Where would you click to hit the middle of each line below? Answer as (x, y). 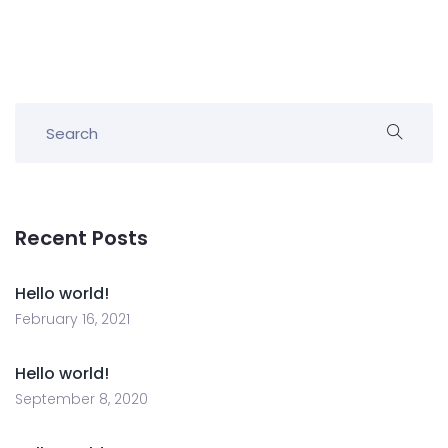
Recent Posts (81, 238)
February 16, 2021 (72, 319)
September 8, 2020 (81, 399)
